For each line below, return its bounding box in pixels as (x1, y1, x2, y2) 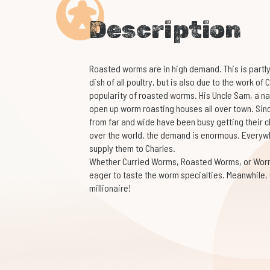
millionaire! (89, 182, 131, 194)
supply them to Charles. (89, 142, 175, 154)
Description (89, 16, 241, 45)
